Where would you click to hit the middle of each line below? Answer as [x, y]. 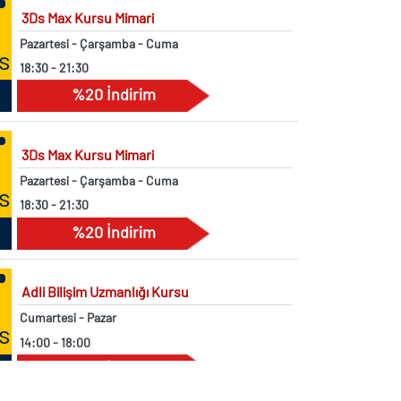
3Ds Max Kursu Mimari [87, 119]
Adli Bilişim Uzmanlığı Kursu [105, 256]
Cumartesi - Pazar [68, 282]
